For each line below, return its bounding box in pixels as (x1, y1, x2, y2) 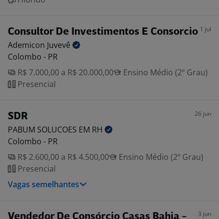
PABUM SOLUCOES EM (8, 124, 92, 135)
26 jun (195, 109, 211, 118)
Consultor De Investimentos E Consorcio (8, 27, 198, 37)
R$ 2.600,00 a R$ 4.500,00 (16, 152, 109, 162)
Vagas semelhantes (8, 179, 79, 190)
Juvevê (47, 40, 72, 50)
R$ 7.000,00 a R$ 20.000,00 (16, 67, 113, 78)
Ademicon (8, 40, 47, 50)
